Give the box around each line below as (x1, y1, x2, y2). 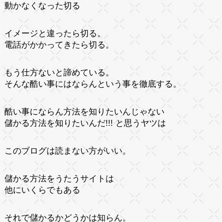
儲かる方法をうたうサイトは (4, 173, 114, 183)
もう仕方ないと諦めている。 (4, 67, 114, 77)
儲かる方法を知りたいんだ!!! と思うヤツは (4, 118, 166, 128)
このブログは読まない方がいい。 (4, 146, 131, 156)
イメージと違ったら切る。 (4, 28, 106, 38)
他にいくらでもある (4, 185, 80, 195)
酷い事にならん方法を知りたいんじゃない (4, 107, 165, 116)
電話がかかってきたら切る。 (4, 40, 114, 50)
